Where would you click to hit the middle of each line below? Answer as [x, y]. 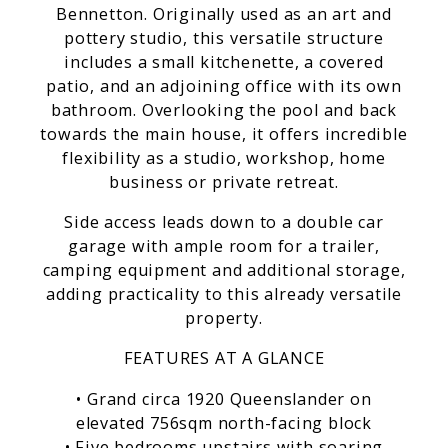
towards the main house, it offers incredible [224, 133]
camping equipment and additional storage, [224, 270]
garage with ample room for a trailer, [224, 246]
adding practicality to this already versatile [224, 294]
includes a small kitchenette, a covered [224, 61]
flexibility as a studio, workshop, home [224, 157]
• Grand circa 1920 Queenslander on [224, 398]
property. [224, 318]
